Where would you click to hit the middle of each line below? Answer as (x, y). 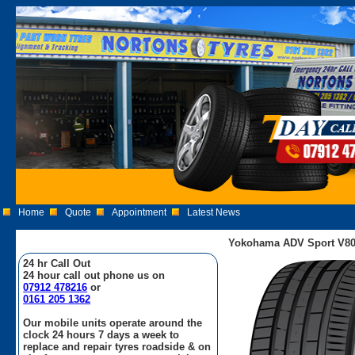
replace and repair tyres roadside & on (117, 346)
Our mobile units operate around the (113, 323)
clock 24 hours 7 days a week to (101, 334)
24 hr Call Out (57, 263)
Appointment (139, 212)
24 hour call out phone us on (94, 275)
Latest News (214, 212)
